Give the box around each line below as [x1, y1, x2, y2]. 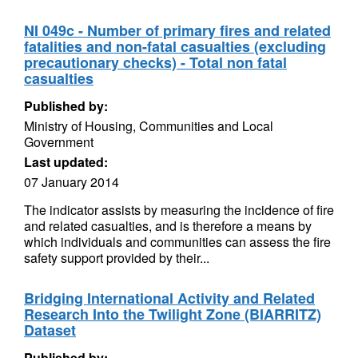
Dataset [24, 320, 76, 340]
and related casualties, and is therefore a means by [24, 217, 312, 235]
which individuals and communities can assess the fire [24, 233, 331, 251]
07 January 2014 [24, 173, 119, 191]
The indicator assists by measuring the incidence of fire [24, 201, 334, 219]
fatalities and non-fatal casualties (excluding [24, 36, 326, 57]
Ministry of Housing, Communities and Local [24, 117, 273, 135]
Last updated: [24, 153, 108, 171]
